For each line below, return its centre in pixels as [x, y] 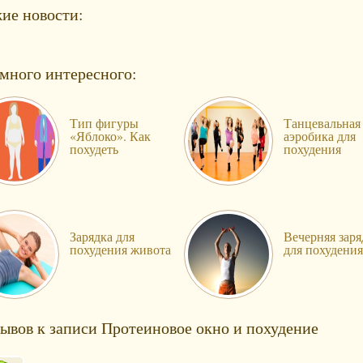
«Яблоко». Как [110, 136]
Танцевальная [322, 123]
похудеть [94, 149]
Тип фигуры [104, 123]
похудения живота [120, 250]
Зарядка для [102, 237]
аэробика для [320, 136]
